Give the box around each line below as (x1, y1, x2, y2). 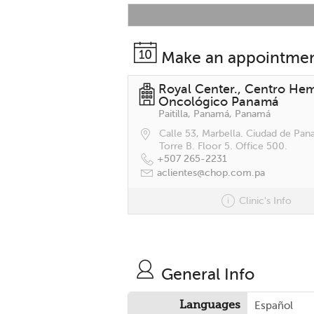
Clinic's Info (239, 196, 292, 206)
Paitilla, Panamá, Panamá (158, 109, 271, 119)
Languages (179, 298, 240, 311)
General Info (161, 264, 254, 283)
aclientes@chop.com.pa (157, 168, 265, 178)
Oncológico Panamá (158, 95, 279, 109)
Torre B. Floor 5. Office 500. (159, 141, 287, 151)
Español (254, 299, 293, 311)
